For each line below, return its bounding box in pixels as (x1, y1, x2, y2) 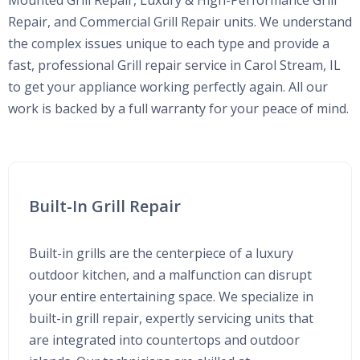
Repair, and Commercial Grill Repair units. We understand (8, 13, 352, 31)
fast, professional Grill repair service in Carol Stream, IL (8, 56, 341, 74)
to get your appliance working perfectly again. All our (8, 78, 328, 96)
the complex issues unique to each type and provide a (8, 35, 329, 52)
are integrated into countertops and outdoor (29, 331, 300, 349)
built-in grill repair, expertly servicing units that (29, 309, 313, 327)
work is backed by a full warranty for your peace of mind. (8, 100, 349, 117)
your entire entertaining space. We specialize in (29, 288, 313, 305)
